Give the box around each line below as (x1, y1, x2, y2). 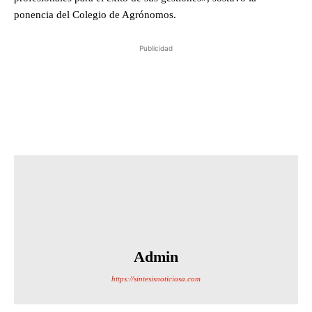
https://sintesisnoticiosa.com (111, 274, 201, 283)
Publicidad (139, 44, 173, 53)
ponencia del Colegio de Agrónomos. (14, 9, 176, 21)
